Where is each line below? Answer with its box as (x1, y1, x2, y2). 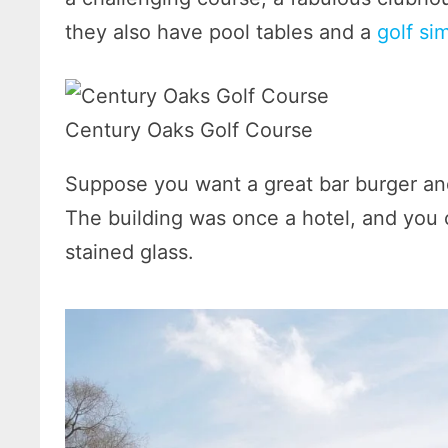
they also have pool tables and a (65, 19, 378, 44)
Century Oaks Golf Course (65, 117, 314, 142)
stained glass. (65, 239, 195, 264)
